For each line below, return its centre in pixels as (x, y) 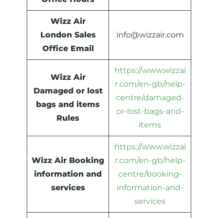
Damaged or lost (68, 91)
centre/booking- (150, 174)
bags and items (68, 105)
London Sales (68, 35)
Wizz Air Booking (68, 161)
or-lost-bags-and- (150, 111)
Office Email (68, 49)
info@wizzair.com (150, 35)
